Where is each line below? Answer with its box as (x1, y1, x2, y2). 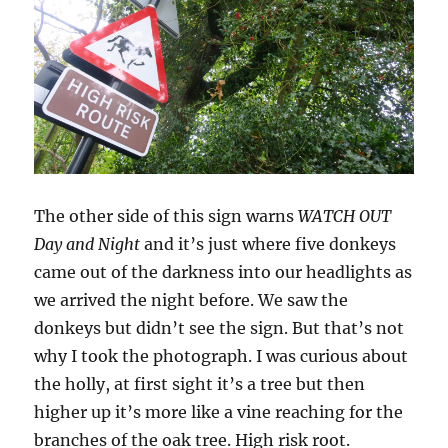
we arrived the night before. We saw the (34, 289, 349, 310)
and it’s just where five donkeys (140, 233, 397, 254)
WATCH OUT (298, 205, 392, 226)
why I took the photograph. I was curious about (34, 345, 409, 366)
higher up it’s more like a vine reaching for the (34, 401, 404, 422)
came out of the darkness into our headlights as (34, 261, 413, 282)
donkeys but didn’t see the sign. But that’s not (34, 317, 405, 338)
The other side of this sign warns (34, 205, 299, 226)
